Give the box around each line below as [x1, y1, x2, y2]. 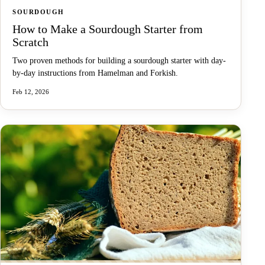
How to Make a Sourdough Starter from [12, 22, 203, 36]
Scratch [12, 35, 49, 49]
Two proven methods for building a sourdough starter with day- [12, 56, 226, 66]
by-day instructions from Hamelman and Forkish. [12, 69, 178, 78]
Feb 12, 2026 [12, 88, 49, 96]
